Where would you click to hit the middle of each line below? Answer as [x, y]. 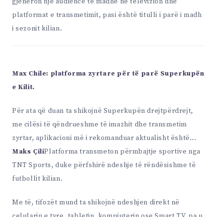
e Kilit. [23, 87]
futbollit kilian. [38, 178]
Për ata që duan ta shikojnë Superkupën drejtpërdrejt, [103, 111]
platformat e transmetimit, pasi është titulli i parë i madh [107, 15]
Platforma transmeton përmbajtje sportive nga [122, 151]
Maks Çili [28, 151]
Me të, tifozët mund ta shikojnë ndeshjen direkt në [96, 202]
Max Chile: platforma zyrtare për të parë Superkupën [108, 74]
